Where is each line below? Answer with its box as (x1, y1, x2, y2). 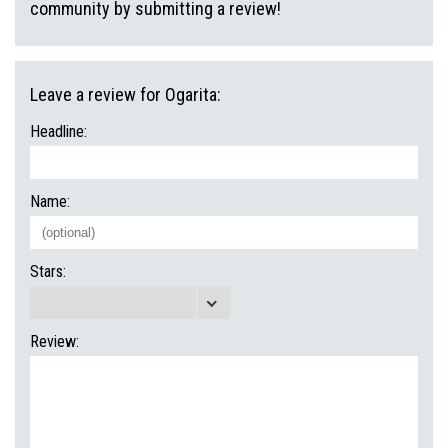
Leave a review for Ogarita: (30, 84, 221, 105)
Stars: (30, 262, 66, 281)
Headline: (30, 122, 87, 141)
